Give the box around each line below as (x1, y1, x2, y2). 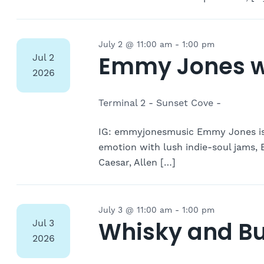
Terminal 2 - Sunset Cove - (98, 97, 221, 110)
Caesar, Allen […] (98, 157, 176, 169)
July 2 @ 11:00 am (98, 39, 172, 51)
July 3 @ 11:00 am (98, 205, 172, 216)
